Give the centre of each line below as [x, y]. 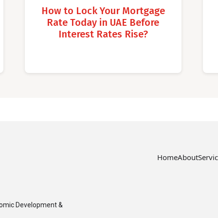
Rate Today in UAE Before [103, 22]
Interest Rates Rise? [103, 34]
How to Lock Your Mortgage [103, 10]
